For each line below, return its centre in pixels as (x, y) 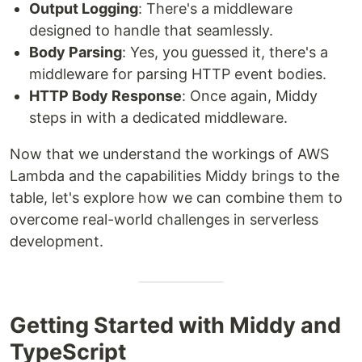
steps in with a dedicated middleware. (158, 118)
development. (57, 242)
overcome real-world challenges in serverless (164, 220)
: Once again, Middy (250, 96)
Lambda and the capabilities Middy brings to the (175, 176)
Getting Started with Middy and (175, 326)
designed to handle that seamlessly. (151, 31)
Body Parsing (76, 53)
